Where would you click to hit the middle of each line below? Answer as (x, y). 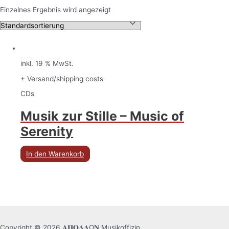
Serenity (47, 132)
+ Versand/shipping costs (62, 78)
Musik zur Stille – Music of (102, 116)
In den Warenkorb (55, 154)
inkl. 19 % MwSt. (47, 64)
